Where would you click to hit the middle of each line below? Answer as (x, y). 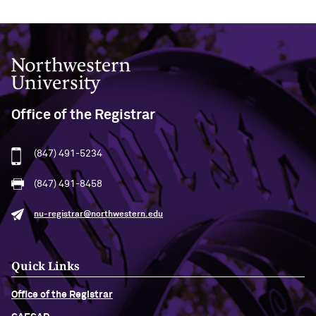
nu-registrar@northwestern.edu (98, 214)
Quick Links (45, 266)
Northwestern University (68, 63)
